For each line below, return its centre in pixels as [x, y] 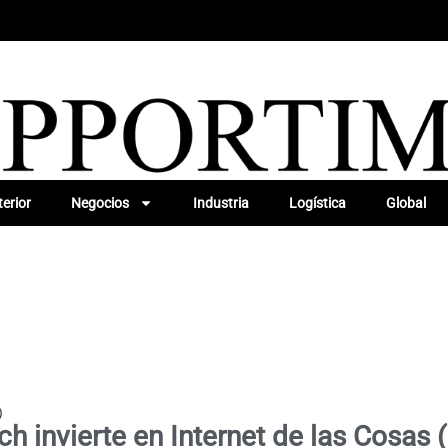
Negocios [99, 202]
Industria [220, 202]
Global [405, 202]
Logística [317, 202]
